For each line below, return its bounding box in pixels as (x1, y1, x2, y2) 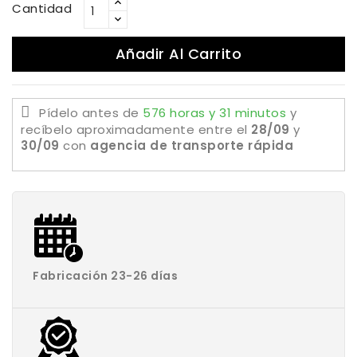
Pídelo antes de (39, 104, 143, 121)
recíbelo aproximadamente (21, 121, 198, 138)
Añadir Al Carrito (115, 44, 242, 64)
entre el (198, 121, 251, 138)
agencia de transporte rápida (90, 137, 293, 154)
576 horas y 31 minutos (143, 104, 290, 121)
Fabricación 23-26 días (33, 268, 178, 284)
